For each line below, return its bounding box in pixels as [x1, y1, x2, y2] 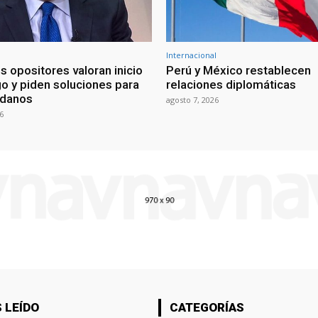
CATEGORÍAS [169, 300, 244, 314]
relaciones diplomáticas [166, 77, 296, 92]
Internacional [166, 49, 216, 60]
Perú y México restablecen [166, 62, 311, 77]
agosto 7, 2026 [166, 94, 219, 105]
